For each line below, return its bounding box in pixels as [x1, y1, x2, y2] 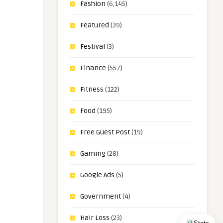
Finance [80, 64, 106, 72]
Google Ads [80, 171, 114, 179]
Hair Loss [80, 214, 110, 222]
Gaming [80, 149, 106, 158]
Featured [80, 21, 109, 29]
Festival [80, 42, 105, 51]
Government [80, 192, 121, 201]
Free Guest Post [80, 128, 130, 136]
